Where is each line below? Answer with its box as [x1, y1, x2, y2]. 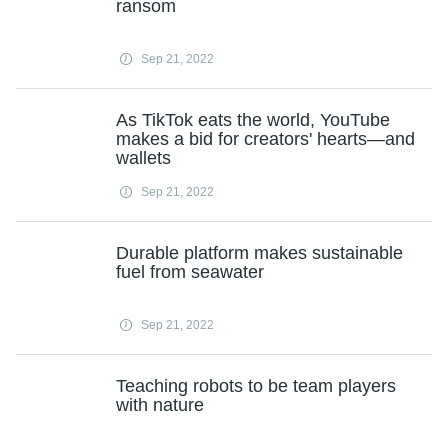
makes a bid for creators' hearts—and [116, 129, 415, 149]
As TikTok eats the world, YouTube [116, 110, 390, 130]
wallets [116, 148, 171, 168]
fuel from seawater [116, 262, 264, 282]
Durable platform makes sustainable [116, 243, 403, 263]
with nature [116, 395, 204, 415]
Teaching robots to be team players [116, 376, 396, 396]
